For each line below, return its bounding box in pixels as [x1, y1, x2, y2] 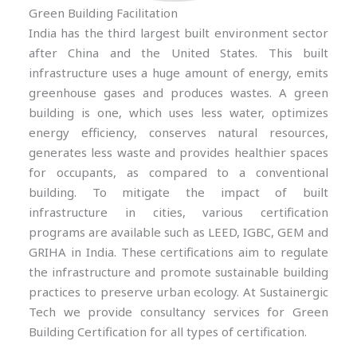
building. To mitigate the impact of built [28, 183, 329, 200]
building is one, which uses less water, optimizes [28, 104, 329, 120]
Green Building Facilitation [28, 4, 178, 21]
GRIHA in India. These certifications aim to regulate [28, 243, 329, 260]
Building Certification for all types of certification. [28, 323, 307, 339]
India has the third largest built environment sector [28, 24, 329, 41]
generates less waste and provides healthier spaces [28, 143, 329, 160]
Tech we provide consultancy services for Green [28, 303, 329, 320]
